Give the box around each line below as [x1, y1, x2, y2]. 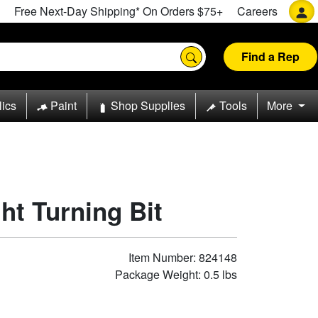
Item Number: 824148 [128, 248, 237, 265]
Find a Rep [241, 48, 300, 65]
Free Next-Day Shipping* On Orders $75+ [14, 3, 223, 19]
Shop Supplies [110, 97, 185, 114]
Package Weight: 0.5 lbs [115, 265, 237, 283]
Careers [237, 3, 278, 19]
